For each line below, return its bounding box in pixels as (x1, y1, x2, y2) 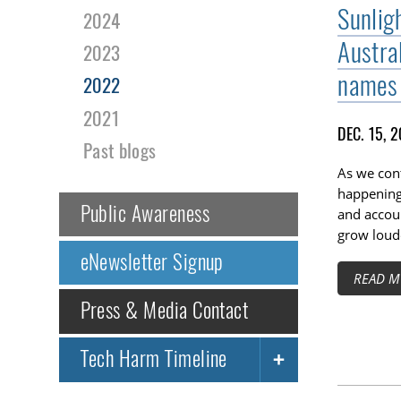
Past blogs (83, 138, 157, 163)
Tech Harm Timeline (80, 345, 227, 373)
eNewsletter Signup (80, 248, 224, 277)
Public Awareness (80, 199, 209, 227)
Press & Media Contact (80, 296, 249, 325)
